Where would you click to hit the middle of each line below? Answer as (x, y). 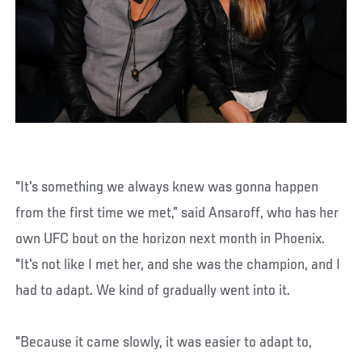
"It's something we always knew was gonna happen (167, 188)
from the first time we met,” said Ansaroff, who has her (177, 214)
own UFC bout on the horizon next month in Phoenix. (170, 240)
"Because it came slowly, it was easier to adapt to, (164, 343)
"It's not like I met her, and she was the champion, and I (178, 265)
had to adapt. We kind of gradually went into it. (153, 291)
